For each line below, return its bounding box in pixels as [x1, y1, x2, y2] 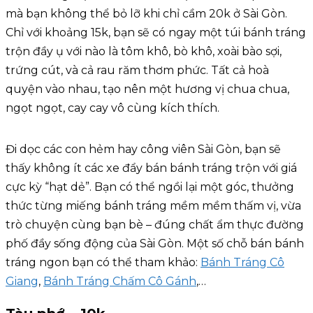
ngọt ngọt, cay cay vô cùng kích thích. [6, 101, 219, 115]
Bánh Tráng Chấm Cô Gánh [43, 274, 196, 288]
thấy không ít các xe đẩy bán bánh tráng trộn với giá [6, 161, 297, 175]
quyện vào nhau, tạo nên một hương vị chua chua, [6, 82, 289, 96]
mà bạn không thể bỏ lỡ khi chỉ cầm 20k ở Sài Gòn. [6, 6, 287, 20]
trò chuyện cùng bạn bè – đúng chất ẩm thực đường [6, 217, 304, 231]
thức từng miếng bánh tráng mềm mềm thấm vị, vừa [6, 198, 301, 212]
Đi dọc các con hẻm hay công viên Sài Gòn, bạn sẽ [6, 142, 281, 156]
